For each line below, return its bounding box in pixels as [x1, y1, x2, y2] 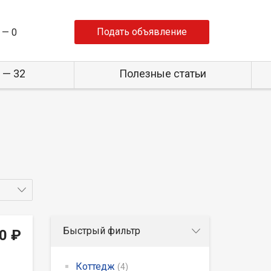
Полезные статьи [119, 67, 206, 80]
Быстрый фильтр [62, 224, 140, 237]
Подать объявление [97, 26, 187, 38]
